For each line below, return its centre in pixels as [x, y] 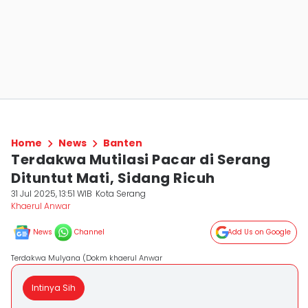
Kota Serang [121, 194]
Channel [89, 232]
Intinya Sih [54, 288]
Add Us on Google [259, 232]
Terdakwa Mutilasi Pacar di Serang [141, 159]
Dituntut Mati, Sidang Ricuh [113, 178]
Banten [123, 143]
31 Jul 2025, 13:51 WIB [52, 194]
